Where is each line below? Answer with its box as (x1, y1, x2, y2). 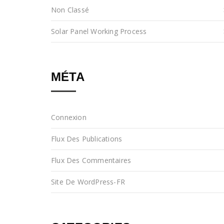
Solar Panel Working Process (51, 26, 147, 36)
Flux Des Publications (51, 134, 122, 144)
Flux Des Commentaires (51, 155, 131, 165)
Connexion (51, 112, 86, 122)
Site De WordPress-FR (51, 177, 125, 187)
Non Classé (51, 5, 89, 15)
